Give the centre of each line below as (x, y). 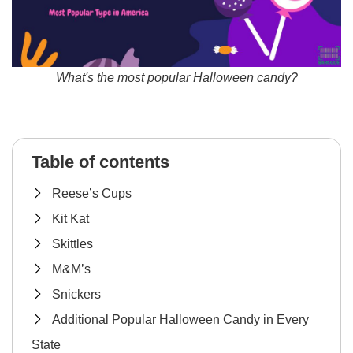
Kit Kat (71, 218)
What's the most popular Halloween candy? (176, 77)
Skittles (72, 243)
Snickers (76, 294)
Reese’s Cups (92, 193)
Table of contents (100, 162)
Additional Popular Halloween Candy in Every (180, 319)
